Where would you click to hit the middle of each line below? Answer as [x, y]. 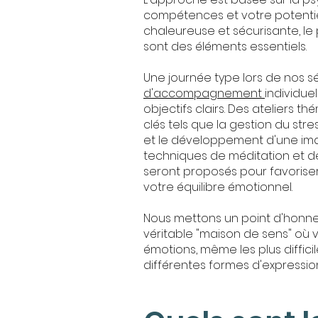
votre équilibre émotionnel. [218, 187]
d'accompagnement [204, 93]
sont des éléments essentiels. [225, 46]
